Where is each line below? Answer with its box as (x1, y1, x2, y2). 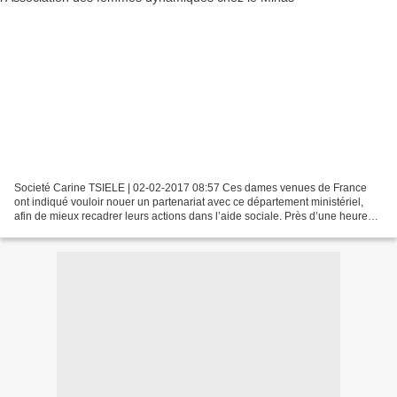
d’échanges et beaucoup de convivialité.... (14, 224, 216, 237)
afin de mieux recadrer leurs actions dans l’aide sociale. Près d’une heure (14, 210, 368, 223)
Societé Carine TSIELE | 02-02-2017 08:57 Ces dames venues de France (14, 182, 367, 195)
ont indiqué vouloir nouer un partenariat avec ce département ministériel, (14, 196, 363, 209)
